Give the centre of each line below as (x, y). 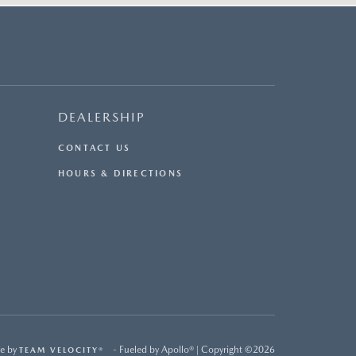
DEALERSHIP (102, 118)
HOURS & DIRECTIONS (120, 174)
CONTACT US (95, 149)
